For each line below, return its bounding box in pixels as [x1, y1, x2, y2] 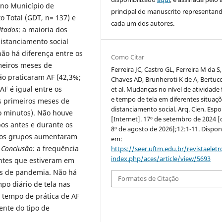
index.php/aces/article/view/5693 [111, 154, 211, 164]
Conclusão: [1, 143, 35, 153]
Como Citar [111, 53, 145, 62]
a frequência [35, 143, 79, 153]
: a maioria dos [18, 24, 67, 34]
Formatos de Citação [118, 174, 179, 183]
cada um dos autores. [111, 19, 175, 28]
